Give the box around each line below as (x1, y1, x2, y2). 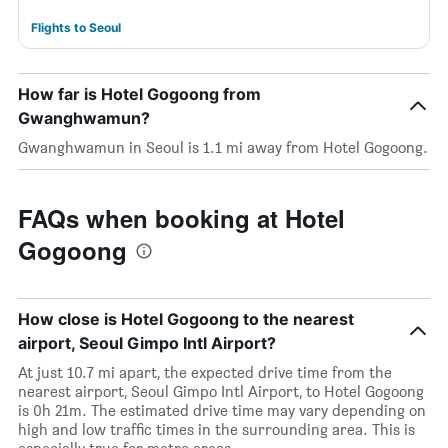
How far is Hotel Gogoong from (18, 84, 261, 104)
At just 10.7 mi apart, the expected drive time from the (18, 363, 392, 382)
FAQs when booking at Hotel (18, 201, 345, 235)
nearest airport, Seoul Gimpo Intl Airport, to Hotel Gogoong (18, 382, 424, 401)
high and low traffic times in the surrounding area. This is (18, 420, 415, 439)
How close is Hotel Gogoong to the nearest (18, 309, 354, 329)
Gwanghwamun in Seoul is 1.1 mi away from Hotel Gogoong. (18, 138, 428, 157)
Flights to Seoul (31, 20, 121, 35)
